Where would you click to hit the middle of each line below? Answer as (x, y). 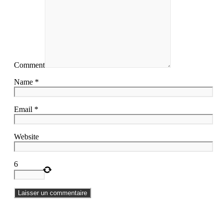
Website (26, 136)
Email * (26, 109)
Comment (29, 65)
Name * (26, 82)
